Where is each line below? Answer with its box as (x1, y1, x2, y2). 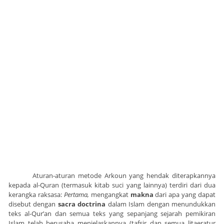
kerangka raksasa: (8, 190, 64, 199)
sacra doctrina (57, 199, 106, 209)
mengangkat (88, 190, 128, 199)
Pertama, (63, 190, 89, 199)
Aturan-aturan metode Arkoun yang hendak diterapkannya (32, 171, 215, 180)
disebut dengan (8, 199, 58, 209)
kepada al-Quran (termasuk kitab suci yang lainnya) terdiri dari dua (8, 180, 215, 190)
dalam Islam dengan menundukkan (105, 199, 216, 209)
